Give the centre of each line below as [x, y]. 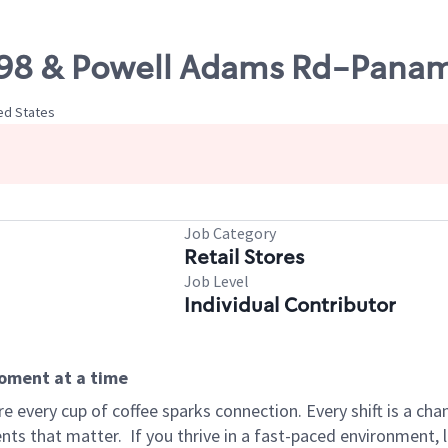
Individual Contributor [290, 305]
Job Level [216, 281]
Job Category [230, 233]
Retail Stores [244, 257]
